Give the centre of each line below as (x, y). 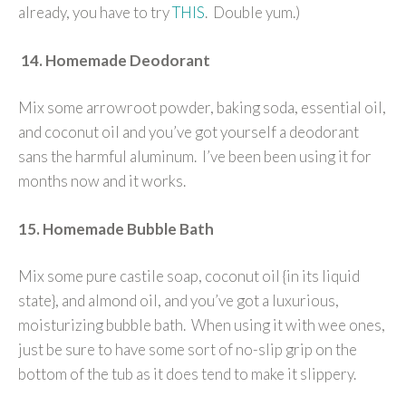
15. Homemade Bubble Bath (116, 228)
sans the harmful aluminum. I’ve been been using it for (195, 157)
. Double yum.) (252, 13)
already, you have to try (95, 13)
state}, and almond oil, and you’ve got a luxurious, (179, 301)
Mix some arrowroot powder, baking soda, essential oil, (202, 108)
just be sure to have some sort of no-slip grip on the (188, 350)
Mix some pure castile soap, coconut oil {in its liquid (189, 276)
